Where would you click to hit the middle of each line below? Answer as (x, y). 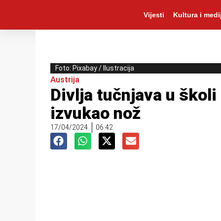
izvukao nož (95, 113)
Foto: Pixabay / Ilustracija (95, 68)
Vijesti (154, 15)
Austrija (65, 79)
